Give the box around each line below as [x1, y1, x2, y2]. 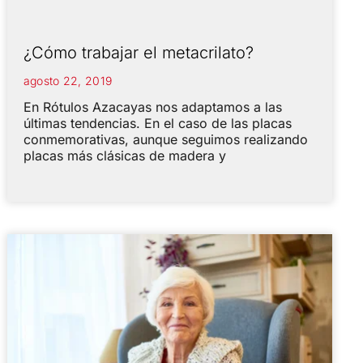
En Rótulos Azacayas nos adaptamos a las [23, 98, 282, 115]
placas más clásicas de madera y [23, 147, 226, 164]
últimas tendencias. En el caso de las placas [23, 114, 292, 131]
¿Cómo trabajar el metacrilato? [23, 42, 254, 62]
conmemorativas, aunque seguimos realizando [23, 130, 308, 147]
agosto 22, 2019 [23, 73, 113, 88]
